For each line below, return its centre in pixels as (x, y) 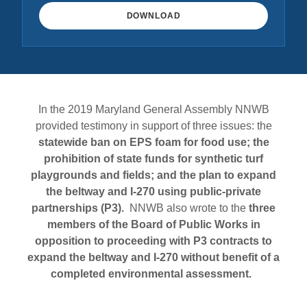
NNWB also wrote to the (186, 208)
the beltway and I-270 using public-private (153, 192)
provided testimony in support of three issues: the (153, 126)
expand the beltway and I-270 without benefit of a (153, 257)
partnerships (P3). (78, 208)
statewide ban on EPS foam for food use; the (153, 142)
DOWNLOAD (153, 16)
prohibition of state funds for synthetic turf (153, 159)
